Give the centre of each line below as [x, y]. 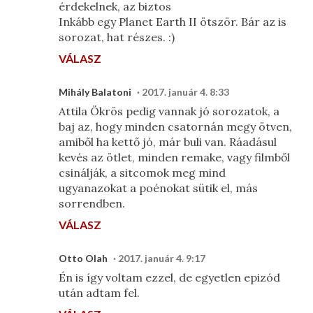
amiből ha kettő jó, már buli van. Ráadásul [168, 142]
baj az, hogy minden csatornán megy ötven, [175, 126]
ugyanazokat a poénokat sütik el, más [158, 188]
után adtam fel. [99, 293]
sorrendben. [92, 203]
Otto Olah [83, 258]
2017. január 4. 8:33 [185, 92]
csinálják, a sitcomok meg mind [142, 173]
